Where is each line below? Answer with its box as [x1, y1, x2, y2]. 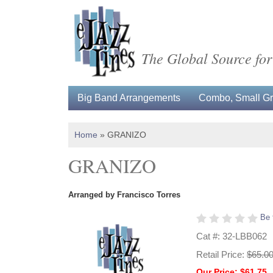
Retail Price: [196, 249, 247, 260]
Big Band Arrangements [77, 93, 180, 103]
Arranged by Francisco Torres [68, 190, 180, 199]
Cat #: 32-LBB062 [196, 231, 267, 241]
